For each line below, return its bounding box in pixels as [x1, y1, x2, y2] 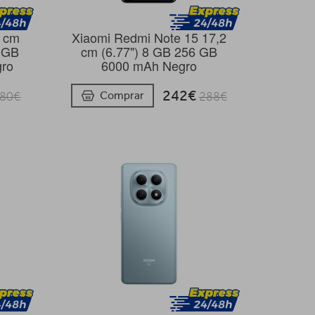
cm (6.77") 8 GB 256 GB [80, 42, 217, 60]
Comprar [99, 89, 144, 103]
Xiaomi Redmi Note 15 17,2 [71, 28, 226, 46]
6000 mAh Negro [101, 56, 197, 75]
